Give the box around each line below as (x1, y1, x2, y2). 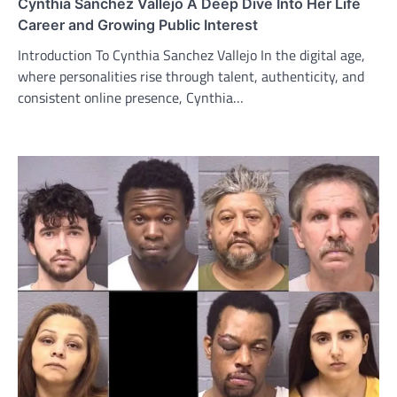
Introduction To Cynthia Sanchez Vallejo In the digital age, (18, 44, 365, 66)
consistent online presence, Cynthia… (18, 87, 244, 109)
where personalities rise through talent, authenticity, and (18, 66, 364, 88)
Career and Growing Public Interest (18, 16, 258, 35)
